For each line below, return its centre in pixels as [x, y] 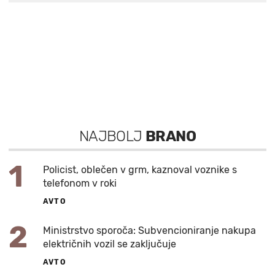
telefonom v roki [80, 183]
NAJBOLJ [112, 136]
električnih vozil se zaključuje [110, 244]
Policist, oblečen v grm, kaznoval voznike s [140, 169]
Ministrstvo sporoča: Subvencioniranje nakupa [149, 230]
